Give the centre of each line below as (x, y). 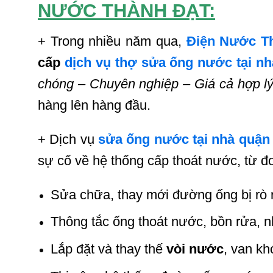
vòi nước (195, 249)
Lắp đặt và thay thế (108, 249)
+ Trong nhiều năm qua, (112, 41)
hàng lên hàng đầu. (94, 105)
